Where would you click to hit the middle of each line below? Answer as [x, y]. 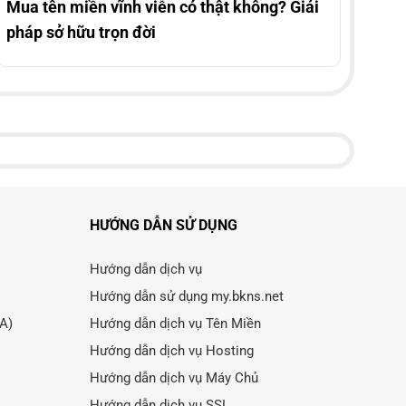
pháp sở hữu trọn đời [81, 32]
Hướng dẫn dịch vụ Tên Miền [175, 323]
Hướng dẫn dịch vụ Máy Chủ [174, 377]
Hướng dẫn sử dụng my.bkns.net [186, 296]
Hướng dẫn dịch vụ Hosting [171, 350]
